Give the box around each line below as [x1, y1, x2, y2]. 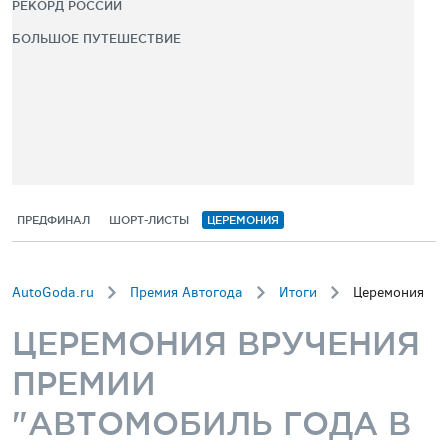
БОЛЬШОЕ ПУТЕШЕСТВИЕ [12, 32, 181, 45]
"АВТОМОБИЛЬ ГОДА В [12, 405, 411, 442]
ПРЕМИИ [12, 365, 156, 402]
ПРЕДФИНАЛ [17, 214, 90, 226]
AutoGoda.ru [12, 283, 94, 303]
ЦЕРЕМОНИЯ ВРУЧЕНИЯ [12, 325, 420, 362]
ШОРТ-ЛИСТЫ [108, 214, 189, 226]
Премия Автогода [130, 283, 243, 303]
